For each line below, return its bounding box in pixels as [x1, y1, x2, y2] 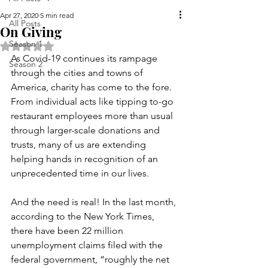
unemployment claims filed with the [11, 239, 165, 251]
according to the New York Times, [11, 211, 157, 222]
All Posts [9, 18, 41, 29]
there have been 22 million [11, 225, 126, 236]
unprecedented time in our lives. [11, 167, 151, 179]
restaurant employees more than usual [11, 110, 175, 121]
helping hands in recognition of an [11, 153, 160, 165]
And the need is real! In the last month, [11, 196, 178, 208]
